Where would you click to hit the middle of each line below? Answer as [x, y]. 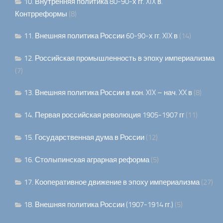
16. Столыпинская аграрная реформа [87, 160]
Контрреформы [41, 14]
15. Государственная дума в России [84, 138]
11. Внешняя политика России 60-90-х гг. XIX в [101, 36]
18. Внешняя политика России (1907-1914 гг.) [99, 205]
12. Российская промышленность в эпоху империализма [119, 58]
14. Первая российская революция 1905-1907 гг [104, 115]
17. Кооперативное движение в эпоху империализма [112, 182]
